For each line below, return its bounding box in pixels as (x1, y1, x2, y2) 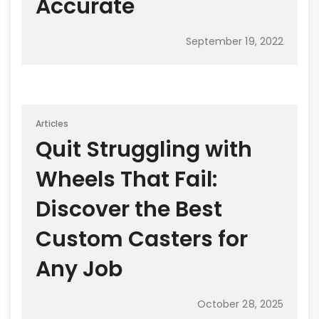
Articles (36, 117, 69, 130)
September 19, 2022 (185, 34, 283, 49)
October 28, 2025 (197, 297, 283, 312)
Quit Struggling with (36, 135, 252, 165)
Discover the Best (36, 194, 222, 225)
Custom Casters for (36, 224, 248, 255)
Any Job (36, 254, 122, 285)
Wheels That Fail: (36, 164, 217, 195)
